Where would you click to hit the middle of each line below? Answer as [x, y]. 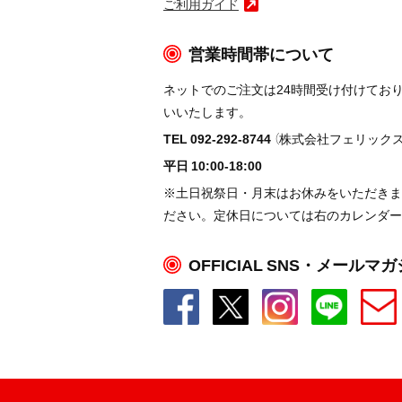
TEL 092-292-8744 [217, 138]
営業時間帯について [261, 53]
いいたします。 [207, 111]
